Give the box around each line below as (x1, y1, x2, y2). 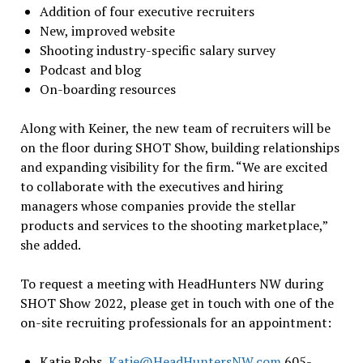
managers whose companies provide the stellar (19, 196, 296, 215)
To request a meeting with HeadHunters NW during (19, 274, 323, 293)
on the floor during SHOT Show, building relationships (19, 138, 340, 156)
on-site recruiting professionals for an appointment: (19, 313, 331, 331)
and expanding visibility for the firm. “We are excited (19, 157, 327, 176)
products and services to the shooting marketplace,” (19, 216, 327, 234)
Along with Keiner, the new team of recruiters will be (19, 118, 331, 137)
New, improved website (39, 21, 175, 40)
